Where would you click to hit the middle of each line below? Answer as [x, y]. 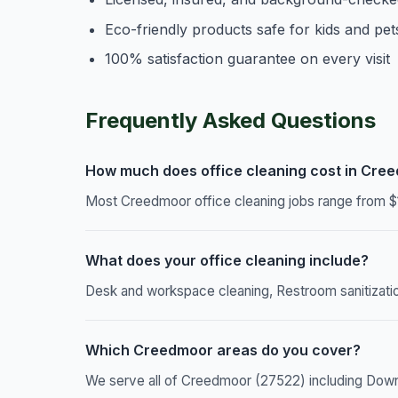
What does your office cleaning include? [227, 261]
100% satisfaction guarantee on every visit [248, 59]
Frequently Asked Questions [231, 121]
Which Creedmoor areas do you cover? [223, 350]
